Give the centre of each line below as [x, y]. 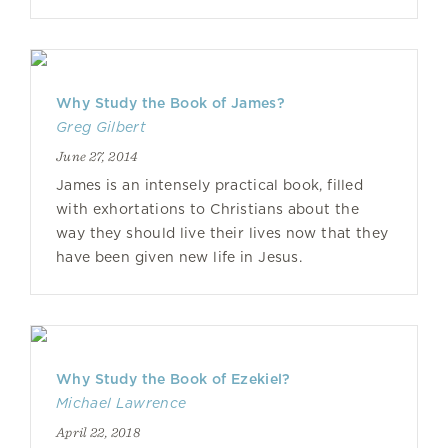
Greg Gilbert [101, 127]
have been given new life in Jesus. [179, 257]
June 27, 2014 [97, 156]
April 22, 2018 [98, 432]
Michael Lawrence [121, 403]
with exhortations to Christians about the [207, 209]
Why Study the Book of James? [170, 103]
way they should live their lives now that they [222, 233]
